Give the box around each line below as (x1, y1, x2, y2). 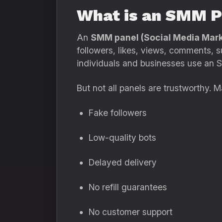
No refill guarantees (89, 182, 167, 192)
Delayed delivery (89, 157, 157, 167)
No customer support (89, 207, 172, 217)
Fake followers (89, 108, 147, 118)
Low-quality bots (89, 132, 156, 143)
